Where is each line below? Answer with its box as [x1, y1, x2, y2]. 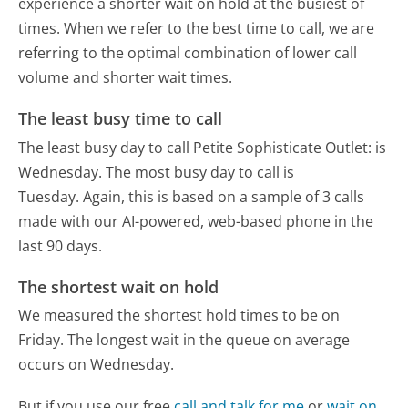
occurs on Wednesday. [18, 354, 175, 375]
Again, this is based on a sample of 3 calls [83, 186, 365, 207]
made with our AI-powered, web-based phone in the [18, 210, 374, 231]
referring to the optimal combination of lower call [18, 43, 358, 63]
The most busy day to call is [106, 161, 295, 182]
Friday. [18, 330, 65, 351]
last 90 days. [18, 235, 103, 256]
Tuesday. [18, 186, 80, 207]
